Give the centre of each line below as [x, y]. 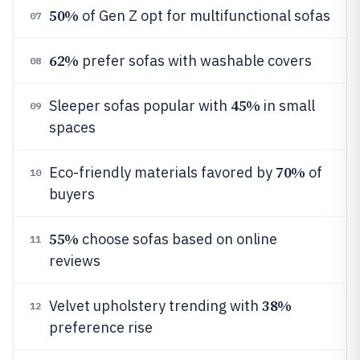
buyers [72, 194]
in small [287, 106]
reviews [75, 261]
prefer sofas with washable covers [195, 61]
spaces [72, 127]
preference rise [101, 327]
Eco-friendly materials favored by [162, 172]
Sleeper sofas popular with [140, 106]
